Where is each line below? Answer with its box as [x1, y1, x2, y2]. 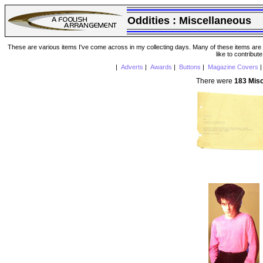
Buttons [178, 63, 201, 71]
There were [195, 76, 234, 85]
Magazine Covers [207, 63, 258, 71]
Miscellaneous [179, 15, 251, 26]
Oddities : [127, 15, 179, 26]
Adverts [120, 63, 143, 71]
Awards [150, 63, 172, 71]
